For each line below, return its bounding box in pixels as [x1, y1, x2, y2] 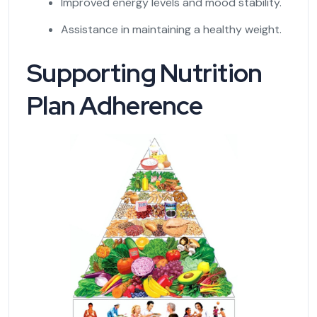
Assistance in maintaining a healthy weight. [61, 21, 282, 37]
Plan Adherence [27, 88, 202, 122]
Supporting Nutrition [27, 55, 263, 90]
